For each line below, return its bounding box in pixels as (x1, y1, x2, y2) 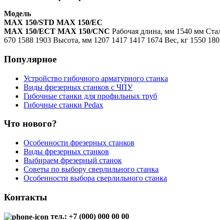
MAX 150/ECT (4, 27, 55, 36)
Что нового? (4, 118, 57, 129)
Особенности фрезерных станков (24, 138, 135, 147)
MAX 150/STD (4, 18, 55, 27)
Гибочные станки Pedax (24, 100, 103, 109)
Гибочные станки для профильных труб (24, 91, 157, 100)
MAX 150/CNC (57, 27, 110, 36)
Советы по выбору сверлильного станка (24, 165, 159, 174)
